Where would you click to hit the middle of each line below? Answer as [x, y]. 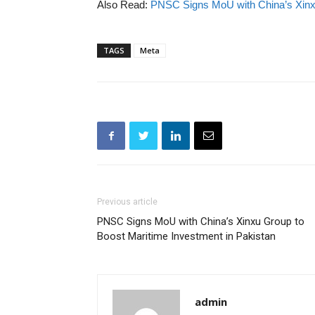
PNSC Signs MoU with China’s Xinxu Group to [201, 221]
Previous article [127, 202]
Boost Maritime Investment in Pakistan [186, 236]
